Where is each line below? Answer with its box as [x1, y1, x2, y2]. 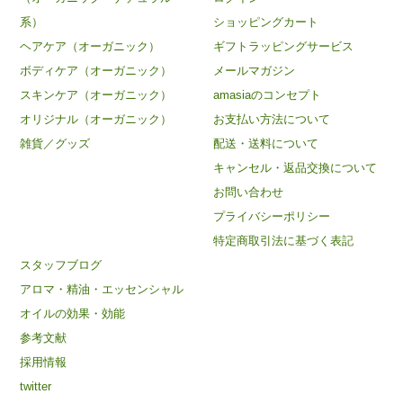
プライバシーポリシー [212, 210, 330, 224]
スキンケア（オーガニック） [19, 88, 172, 103]
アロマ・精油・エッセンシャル [19, 282, 184, 297]
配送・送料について [212, 137, 318, 151]
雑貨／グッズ [19, 137, 90, 151]
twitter [19, 380, 51, 394]
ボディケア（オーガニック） [19, 64, 172, 78]
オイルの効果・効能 [19, 307, 125, 321]
